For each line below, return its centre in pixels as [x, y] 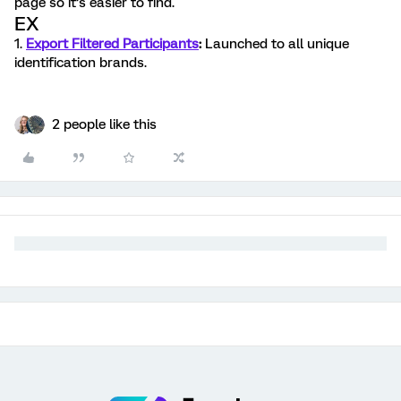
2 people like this [104, 124]
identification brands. [81, 63]
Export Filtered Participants [112, 44]
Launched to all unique [275, 44]
